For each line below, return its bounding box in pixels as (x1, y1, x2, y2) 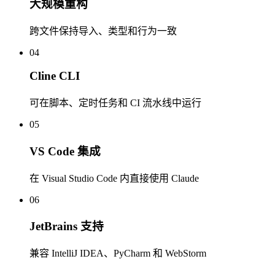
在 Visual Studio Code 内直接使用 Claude (29, 172, 199, 184)
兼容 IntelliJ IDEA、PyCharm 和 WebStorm (29, 248, 206, 259)
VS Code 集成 (29, 144, 101, 158)
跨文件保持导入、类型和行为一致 (29, 25, 177, 36)
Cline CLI (29, 69, 80, 83)
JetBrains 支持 (29, 220, 104, 233)
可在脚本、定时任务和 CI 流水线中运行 (29, 98, 201, 109)
